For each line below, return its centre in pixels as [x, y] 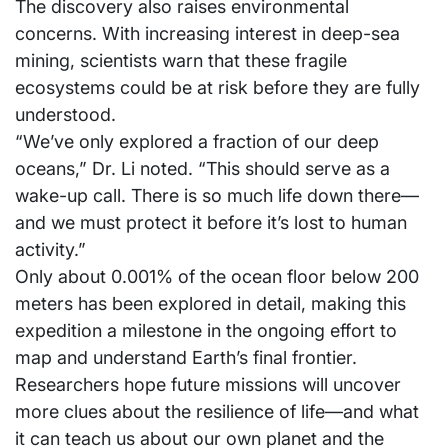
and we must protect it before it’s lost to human [211, 223]
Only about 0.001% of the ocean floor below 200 [217, 277]
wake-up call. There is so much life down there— [217, 196]
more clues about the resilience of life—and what [217, 412]
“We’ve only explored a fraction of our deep [197, 142]
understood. [65, 115]
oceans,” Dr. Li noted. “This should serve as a [202, 169]
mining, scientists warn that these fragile [181, 61]
